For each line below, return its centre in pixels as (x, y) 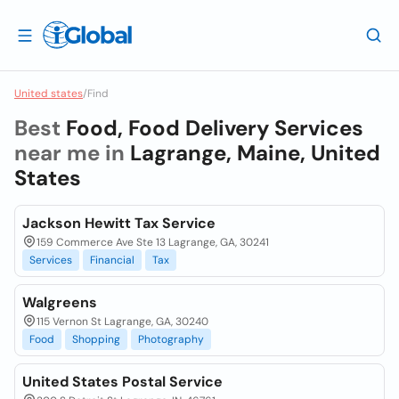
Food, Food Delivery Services (215, 128)
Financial (112, 260)
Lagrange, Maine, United (255, 153)
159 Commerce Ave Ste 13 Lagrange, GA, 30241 (153, 242)
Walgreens (60, 302)
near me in (72, 153)
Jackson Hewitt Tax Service (119, 223)
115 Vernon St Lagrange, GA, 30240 (122, 322)
